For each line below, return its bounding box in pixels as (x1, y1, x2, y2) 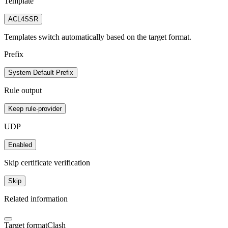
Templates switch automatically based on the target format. (4, 32, 191, 41)
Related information (4, 194, 68, 203)
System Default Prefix (8, 68, 73, 76)
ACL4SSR (8, 15, 38, 23)
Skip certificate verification (4, 158, 90, 167)
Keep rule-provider (8, 104, 62, 112)
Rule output (4, 85, 42, 95)
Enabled (8, 140, 32, 149)
